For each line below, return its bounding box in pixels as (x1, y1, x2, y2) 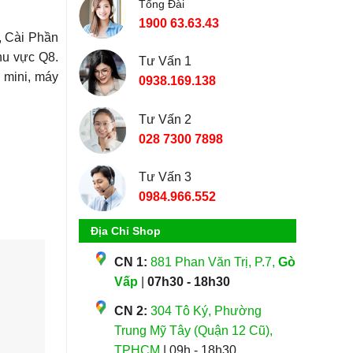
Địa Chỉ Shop (90, 225, 161, 238)
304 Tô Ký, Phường (150, 304, 262, 318)
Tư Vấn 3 (138, 169, 191, 184)
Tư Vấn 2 (138, 112, 191, 126)
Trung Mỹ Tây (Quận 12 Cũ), (113, 324, 273, 338)
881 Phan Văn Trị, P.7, (150, 255, 278, 269)
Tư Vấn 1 (138, 54, 191, 69)
